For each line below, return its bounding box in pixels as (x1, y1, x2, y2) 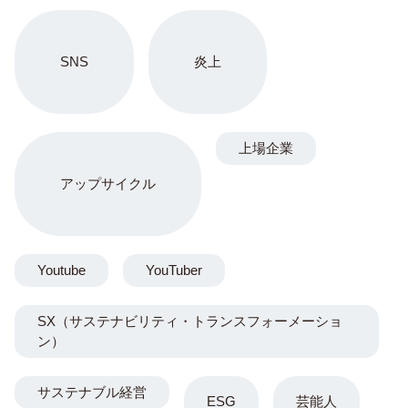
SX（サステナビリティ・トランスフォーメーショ (37, 313, 342, 329)
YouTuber (146, 262, 202, 278)
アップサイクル (60, 176, 156, 191)
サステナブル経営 (37, 384, 147, 400)
